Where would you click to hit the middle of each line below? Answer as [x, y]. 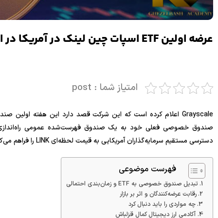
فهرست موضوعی [147, 169]
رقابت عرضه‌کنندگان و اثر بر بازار [158, 194]
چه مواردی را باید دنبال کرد [162, 204]
